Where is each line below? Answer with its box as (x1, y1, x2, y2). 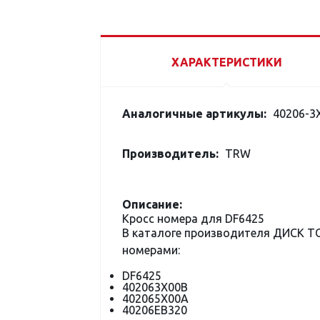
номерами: (122, 244, 180, 256)
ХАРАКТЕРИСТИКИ (171, 56, 282, 69)
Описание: (122, 198, 182, 211)
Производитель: (122, 147, 219, 160)
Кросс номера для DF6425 (122, 212, 264, 225)
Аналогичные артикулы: (122, 107, 266, 120)
